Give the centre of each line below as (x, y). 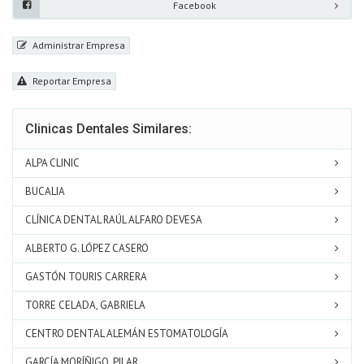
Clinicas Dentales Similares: (108, 129)
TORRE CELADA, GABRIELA (85, 305)
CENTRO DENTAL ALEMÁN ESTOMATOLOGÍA (127, 334)
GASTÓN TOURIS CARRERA (86, 277)
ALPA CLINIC (52, 163)
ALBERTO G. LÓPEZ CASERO (87, 249)
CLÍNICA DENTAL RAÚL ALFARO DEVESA (114, 220)
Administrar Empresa (78, 45)
